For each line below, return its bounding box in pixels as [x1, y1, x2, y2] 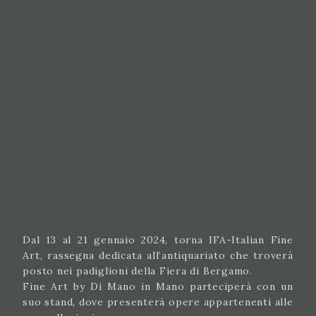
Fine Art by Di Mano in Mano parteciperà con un [23, 279, 293, 293]
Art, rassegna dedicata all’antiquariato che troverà [23, 248, 293, 262]
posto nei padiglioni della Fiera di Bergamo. [23, 264, 253, 277]
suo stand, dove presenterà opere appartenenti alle [23, 295, 293, 308]
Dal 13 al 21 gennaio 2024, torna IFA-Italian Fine [23, 233, 293, 246]
